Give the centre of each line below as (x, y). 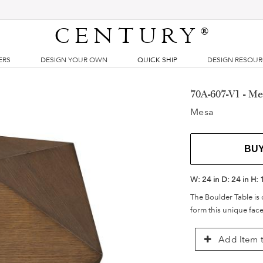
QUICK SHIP (157, 60)
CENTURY (128, 36)
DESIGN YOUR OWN (74, 60)
